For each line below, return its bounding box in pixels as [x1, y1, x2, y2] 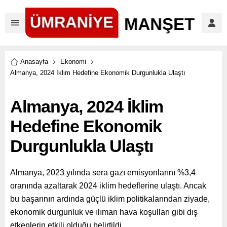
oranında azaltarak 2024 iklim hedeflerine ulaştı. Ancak [10, 181, 206, 190]
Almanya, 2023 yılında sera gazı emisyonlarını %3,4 [10, 168, 196, 177]
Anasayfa [20, 58, 48, 65]
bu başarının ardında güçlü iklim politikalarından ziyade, [10, 195, 210, 203]
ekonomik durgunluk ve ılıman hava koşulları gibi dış [10, 208, 198, 216]
